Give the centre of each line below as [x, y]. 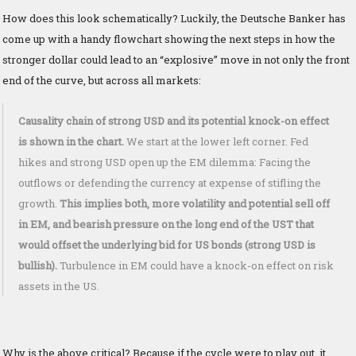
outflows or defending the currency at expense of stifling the [170, 182]
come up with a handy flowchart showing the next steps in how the [169, 39]
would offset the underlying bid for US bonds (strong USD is [167, 244]
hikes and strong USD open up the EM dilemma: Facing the [164, 162]
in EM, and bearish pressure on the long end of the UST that [166, 224]
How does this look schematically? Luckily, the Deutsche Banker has [174, 18]
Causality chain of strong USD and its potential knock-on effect [174, 120]
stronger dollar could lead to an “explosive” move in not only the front [176, 59]
